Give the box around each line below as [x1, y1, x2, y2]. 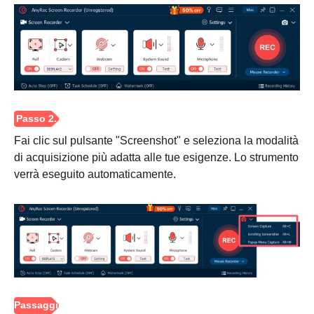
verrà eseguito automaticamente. [14, 168, 176, 181]
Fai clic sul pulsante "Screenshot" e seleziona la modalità [14, 135, 299, 147]
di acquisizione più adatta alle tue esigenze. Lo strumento [14, 151, 299, 164]
